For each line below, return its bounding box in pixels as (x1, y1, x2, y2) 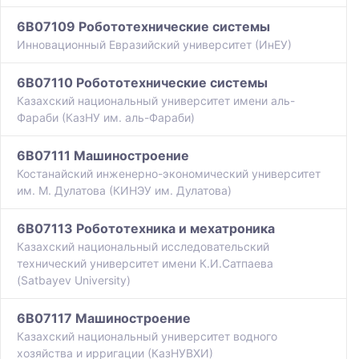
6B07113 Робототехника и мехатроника (17, 220, 275, 237)
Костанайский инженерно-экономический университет (17, 167, 321, 181)
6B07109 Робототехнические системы (17, 18, 270, 35)
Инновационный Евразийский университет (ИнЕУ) (17, 38, 292, 52)
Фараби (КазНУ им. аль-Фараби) (17, 111, 195, 125)
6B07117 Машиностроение (17, 310, 191, 327)
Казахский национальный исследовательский (17, 240, 269, 254)
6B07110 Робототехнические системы (17, 75, 268, 91)
